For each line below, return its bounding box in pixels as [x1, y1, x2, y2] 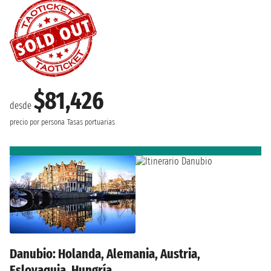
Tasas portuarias [67, 117, 115, 127]
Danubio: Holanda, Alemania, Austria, [10, 246, 200, 263]
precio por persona [10, 117, 65, 127]
